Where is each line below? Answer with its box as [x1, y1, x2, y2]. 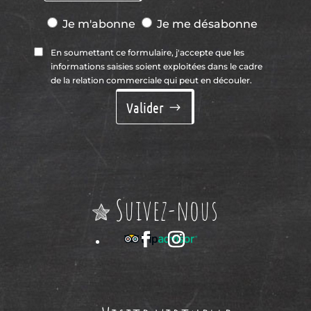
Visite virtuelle [96, 268, 233, 304]
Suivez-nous [109, 160, 219, 196]
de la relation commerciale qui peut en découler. [50, 43, 252, 54]
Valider [126, 67, 165, 85]
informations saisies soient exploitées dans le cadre [50, 29, 262, 40]
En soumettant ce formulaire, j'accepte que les [50, 15, 244, 26]
